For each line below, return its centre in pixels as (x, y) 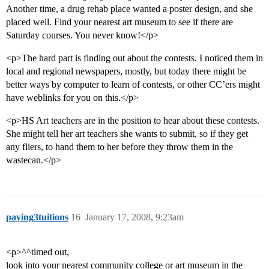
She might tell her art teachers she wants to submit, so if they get (127, 134)
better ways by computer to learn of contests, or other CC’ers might (133, 85)
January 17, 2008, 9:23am (134, 217)
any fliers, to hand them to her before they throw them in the (119, 147)
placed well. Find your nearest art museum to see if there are (119, 22)
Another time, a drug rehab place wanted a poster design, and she (129, 9)
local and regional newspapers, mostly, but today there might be (126, 71)
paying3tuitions (37, 217)
